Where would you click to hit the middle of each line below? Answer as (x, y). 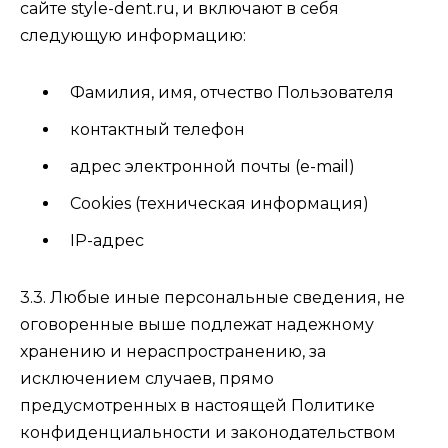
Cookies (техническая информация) (219, 203)
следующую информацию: (133, 35)
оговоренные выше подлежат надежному (197, 324)
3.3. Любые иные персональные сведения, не (212, 297)
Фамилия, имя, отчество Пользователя (232, 92)
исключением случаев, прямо (147, 378)
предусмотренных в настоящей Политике (197, 405)
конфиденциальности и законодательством (208, 432)
